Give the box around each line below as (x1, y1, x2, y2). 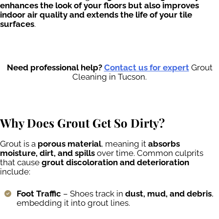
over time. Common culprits (95, 148, 203, 158)
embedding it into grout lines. (17, 197, 130, 208)
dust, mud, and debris (125, 188, 212, 198)
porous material (38, 139, 101, 149)
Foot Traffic (17, 188, 61, 198)
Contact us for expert (104, 63, 189, 73)
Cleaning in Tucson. (72, 72, 147, 82)
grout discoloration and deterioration (42, 157, 189, 168)
